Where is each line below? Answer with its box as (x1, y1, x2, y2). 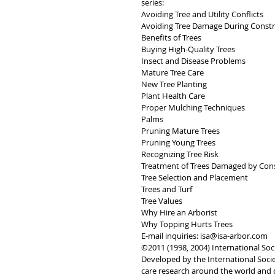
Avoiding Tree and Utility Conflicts (141, 9, 265, 20)
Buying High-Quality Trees (141, 44, 237, 55)
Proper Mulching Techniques (141, 102, 245, 113)
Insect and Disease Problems (141, 55, 247, 66)
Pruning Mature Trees (141, 125, 220, 136)
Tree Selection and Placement (141, 172, 250, 183)
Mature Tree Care (141, 67, 206, 78)
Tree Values (141, 195, 184, 206)
